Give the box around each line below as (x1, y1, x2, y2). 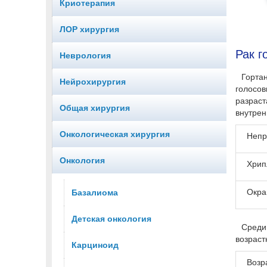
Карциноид (72, 240, 119, 250)
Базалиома (72, 188, 118, 198)
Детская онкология (72, 214, 151, 224)
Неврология (60, 51, 111, 61)
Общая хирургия (60, 103, 130, 113)
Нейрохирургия (60, 77, 126, 87)
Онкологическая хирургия (60, 129, 170, 139)
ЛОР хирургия (60, 24, 119, 35)
